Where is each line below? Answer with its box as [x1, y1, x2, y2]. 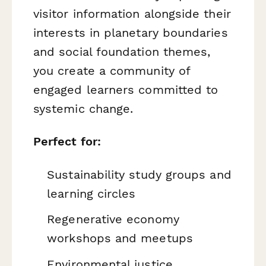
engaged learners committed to [33, 83, 218, 97]
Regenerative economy [47, 212, 179, 227]
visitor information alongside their [33, 7, 231, 21]
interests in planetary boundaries [33, 26, 228, 40]
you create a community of [33, 64, 191, 78]
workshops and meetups [47, 231, 193, 246]
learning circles [47, 186, 136, 201]
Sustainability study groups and [47, 167, 232, 182]
